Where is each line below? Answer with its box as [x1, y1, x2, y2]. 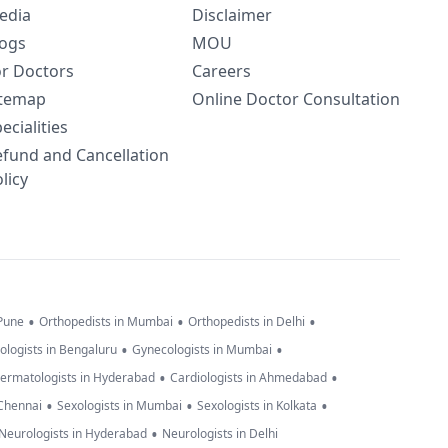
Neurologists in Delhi [162, 425, 278, 443]
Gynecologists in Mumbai [132, 341, 272, 359]
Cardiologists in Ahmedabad [170, 369, 327, 387]
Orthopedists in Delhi [188, 313, 305, 331]
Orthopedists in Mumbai [39, 313, 173, 331]
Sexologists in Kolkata [197, 397, 317, 415]
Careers [192, 60, 251, 82]
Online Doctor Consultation [192, 88, 400, 110]
